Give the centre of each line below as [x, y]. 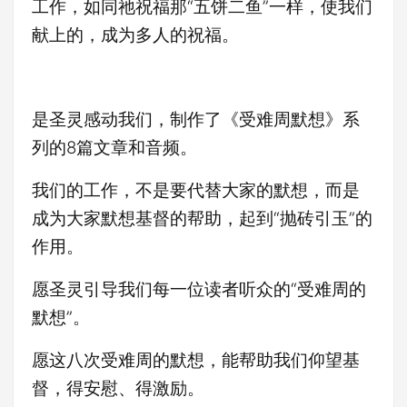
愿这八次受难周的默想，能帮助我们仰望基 [196, 360]
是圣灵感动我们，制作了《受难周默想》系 [196, 119]
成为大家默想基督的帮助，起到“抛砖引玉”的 [202, 218]
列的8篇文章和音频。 [114, 147]
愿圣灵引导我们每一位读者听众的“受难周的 [199, 289]
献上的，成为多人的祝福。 [135, 35]
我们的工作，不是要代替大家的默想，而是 [196, 190]
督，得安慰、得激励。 [118, 388]
